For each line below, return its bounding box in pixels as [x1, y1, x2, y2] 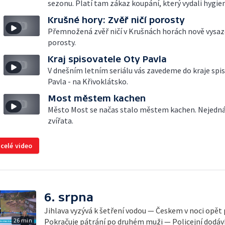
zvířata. [48, 116, 73, 126]
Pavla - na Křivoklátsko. [48, 76, 128, 86]
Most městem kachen [48, 93, 146, 103]
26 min [13, 216, 32, 224]
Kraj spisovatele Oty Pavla [48, 54, 167, 64]
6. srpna [44, 190, 93, 204]
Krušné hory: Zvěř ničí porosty [48, 15, 185, 25]
